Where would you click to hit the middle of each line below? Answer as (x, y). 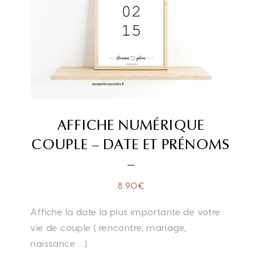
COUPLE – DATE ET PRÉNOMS (131, 145)
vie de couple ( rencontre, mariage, (108, 228)
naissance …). (60, 244)
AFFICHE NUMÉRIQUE (131, 125)
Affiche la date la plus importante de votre (126, 212)
